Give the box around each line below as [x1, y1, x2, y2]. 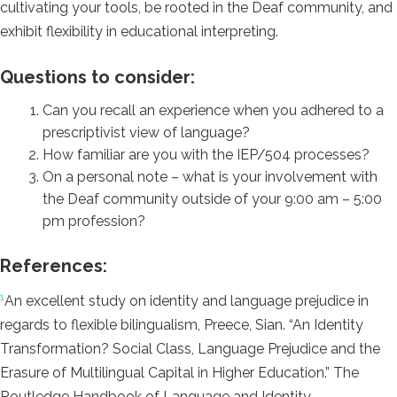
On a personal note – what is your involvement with [43, 168, 378, 186]
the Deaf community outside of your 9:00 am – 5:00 [43, 191, 382, 208]
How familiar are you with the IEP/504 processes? [43, 146, 370, 164]
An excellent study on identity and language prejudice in [4, 292, 369, 309]
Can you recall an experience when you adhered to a [43, 102, 384, 120]
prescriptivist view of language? [43, 124, 250, 142]
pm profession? [43, 213, 145, 230]
